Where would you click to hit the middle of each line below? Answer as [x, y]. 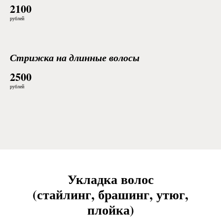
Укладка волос [110, 179]
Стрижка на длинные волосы [75, 57]
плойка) [110, 210]
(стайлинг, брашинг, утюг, [110, 194]
